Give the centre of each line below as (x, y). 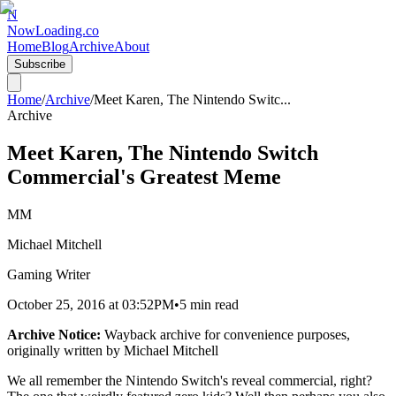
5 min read (209, 304)
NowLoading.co (53, 30)
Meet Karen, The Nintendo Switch (163, 152)
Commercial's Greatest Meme (144, 176)
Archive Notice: (54, 334)
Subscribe (40, 64)
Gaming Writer (49, 274)
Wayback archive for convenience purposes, (225, 334)
